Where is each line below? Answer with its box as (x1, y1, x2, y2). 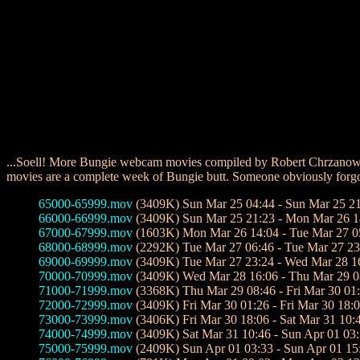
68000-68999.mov (39, 240, 133, 254)
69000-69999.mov (39, 255, 133, 268)
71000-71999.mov (39, 284, 133, 297)
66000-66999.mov (39, 211, 133, 225)
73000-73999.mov (39, 313, 133, 326)
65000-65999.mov (39, 197, 133, 211)
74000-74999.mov (39, 327, 133, 341)
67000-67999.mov (39, 226, 133, 239)
